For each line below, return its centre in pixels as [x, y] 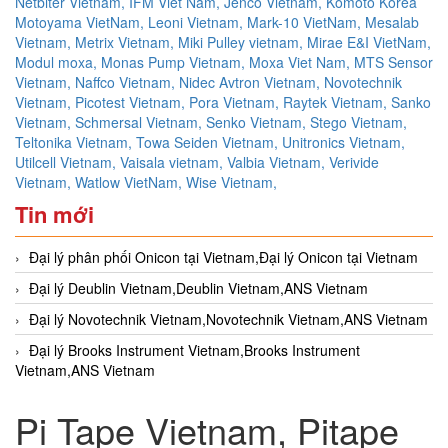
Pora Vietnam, [236, 101]
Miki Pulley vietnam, [242, 41]
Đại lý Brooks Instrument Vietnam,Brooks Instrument [194, 349]
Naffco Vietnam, [127, 81]
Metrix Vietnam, [126, 41]
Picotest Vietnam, [132, 101]
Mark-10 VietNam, [306, 21]
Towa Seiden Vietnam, [209, 141]
